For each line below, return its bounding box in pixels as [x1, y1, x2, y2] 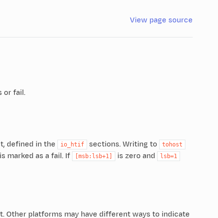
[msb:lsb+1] [74, 152, 112, 160]
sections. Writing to [87, 139, 159, 149]
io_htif [60, 141, 84, 148]
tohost [162, 141, 182, 148]
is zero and [115, 150, 157, 161]
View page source [130, 15, 193, 25]
